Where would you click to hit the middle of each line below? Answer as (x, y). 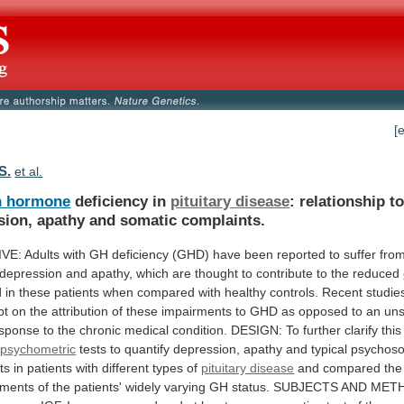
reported (302, 254)
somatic (149, 220)
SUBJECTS (306, 386)
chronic (101, 330)
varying (185, 386)
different (126, 367)
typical (330, 349)
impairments (197, 311)
